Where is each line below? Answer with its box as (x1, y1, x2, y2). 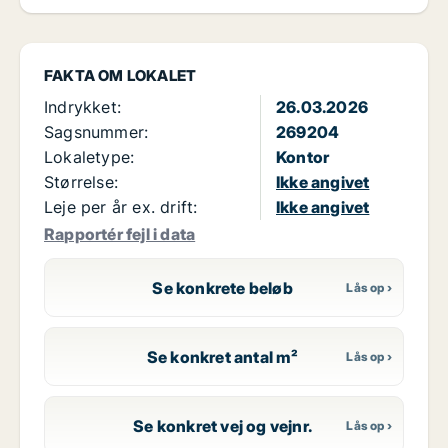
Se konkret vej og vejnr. (133, 415, 313, 436)
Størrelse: (44, 172, 118, 193)
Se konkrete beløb (152, 277, 293, 298)
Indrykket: (44, 97, 121, 118)
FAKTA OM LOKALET (44, 66, 197, 86)
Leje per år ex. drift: (44, 197, 198, 218)
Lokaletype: (44, 147, 135, 168)
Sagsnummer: (44, 122, 149, 143)
